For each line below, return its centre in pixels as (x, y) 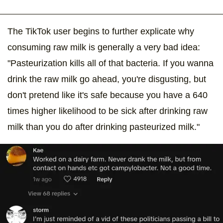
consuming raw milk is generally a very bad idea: (104, 47)
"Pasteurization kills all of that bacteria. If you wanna (111, 63)
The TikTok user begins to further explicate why (101, 31)
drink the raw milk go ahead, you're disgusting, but (107, 79)
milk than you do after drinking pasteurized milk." (104, 127)
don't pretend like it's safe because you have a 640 (108, 95)
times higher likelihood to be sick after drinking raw (108, 111)
